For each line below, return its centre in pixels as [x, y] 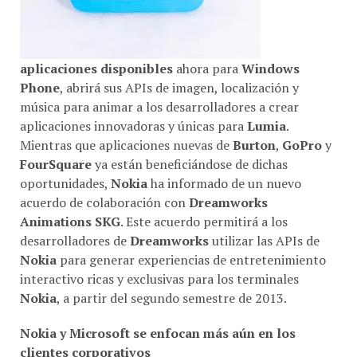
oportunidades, [65, 183]
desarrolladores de [75, 240]
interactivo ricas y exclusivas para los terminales [159, 279]
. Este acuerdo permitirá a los [204, 221]
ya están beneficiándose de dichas [190, 164]
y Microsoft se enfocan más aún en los [176, 333]
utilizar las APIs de [264, 240]
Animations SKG [70, 221]
